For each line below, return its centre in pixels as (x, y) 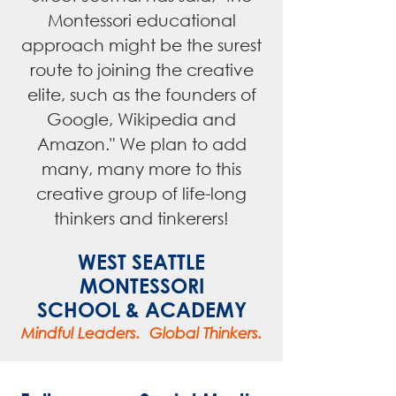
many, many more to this (141, 168)
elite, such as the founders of (141, 94)
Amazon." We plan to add (141, 144)
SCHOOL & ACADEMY (141, 310)
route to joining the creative (141, 69)
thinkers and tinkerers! (141, 218)
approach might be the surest (141, 45)
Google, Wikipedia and (141, 119)
